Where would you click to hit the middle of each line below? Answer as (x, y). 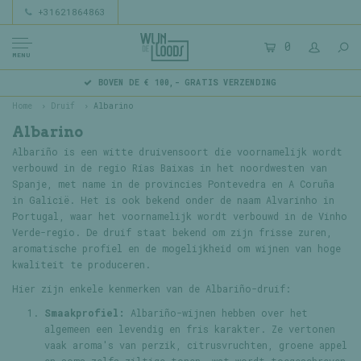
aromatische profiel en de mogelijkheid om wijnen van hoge (176, 248)
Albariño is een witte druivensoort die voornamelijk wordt (177, 151)
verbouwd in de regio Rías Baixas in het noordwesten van (170, 168)
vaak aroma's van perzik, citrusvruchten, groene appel (196, 345)
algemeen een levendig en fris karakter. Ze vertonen (190, 329)
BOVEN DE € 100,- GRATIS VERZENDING (187, 83)
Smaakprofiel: (85, 313)
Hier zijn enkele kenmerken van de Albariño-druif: (151, 288)
